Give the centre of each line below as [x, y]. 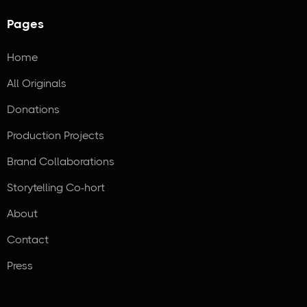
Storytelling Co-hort [56, 188]
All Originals [37, 84]
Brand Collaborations [61, 162]
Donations [33, 110]
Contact [28, 240]
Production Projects [56, 136]
